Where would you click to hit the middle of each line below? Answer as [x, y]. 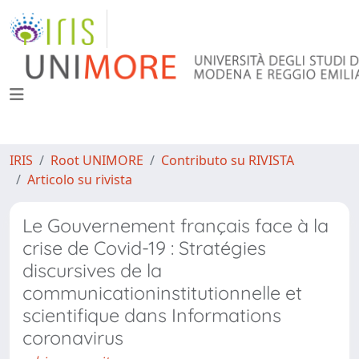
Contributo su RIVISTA [228, 160]
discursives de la [92, 270]
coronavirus [73, 338]
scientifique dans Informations [152, 315]
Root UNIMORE [97, 160]
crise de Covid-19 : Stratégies [144, 248]
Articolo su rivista [80, 179]
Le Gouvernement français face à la [175, 226]
